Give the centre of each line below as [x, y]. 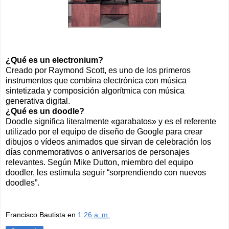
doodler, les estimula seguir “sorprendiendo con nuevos [106, 172]
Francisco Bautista [36, 215]
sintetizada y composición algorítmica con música [95, 90]
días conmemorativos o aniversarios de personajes [98, 152]
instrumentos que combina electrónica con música [96, 80]
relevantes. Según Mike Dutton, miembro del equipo [99, 162]
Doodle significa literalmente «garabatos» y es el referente [111, 121]
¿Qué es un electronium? [54, 60]
